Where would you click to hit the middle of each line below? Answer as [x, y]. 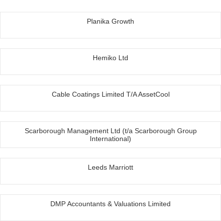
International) [110, 139]
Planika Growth [110, 21]
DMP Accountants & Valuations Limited [110, 204]
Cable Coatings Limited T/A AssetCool [110, 94]
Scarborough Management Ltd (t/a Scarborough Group [110, 131]
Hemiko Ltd [110, 58]
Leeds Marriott [110, 167]
